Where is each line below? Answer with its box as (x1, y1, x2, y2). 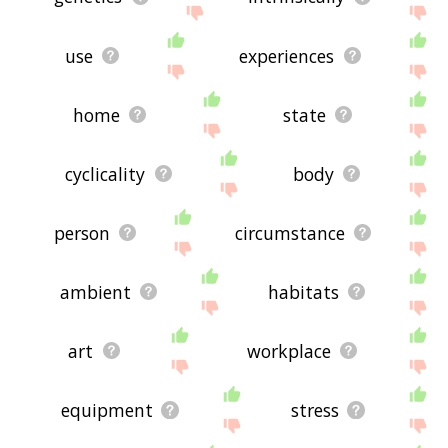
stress (290, 397, 339, 422)
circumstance (235, 220, 346, 245)
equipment (60, 397, 153, 422)
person (54, 220, 111, 245)
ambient (60, 279, 132, 304)
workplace (246, 338, 331, 363)
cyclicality (65, 161, 146, 186)
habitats (268, 279, 340, 304)
